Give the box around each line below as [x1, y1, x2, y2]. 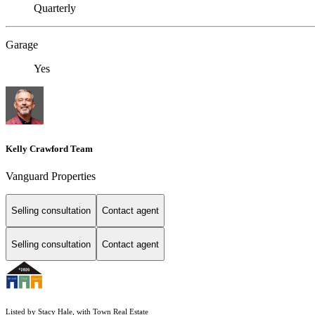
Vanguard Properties [6, 169, 96, 182]
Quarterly [34, 2, 76, 15]
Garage [6, 39, 38, 51]
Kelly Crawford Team [6, 143, 93, 154]
